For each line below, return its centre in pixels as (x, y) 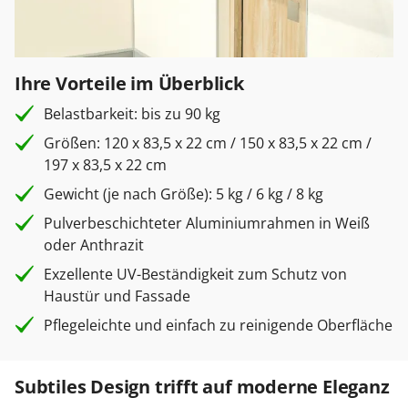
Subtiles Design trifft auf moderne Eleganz (202, 387)
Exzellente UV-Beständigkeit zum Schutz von (195, 275)
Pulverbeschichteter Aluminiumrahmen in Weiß (207, 224)
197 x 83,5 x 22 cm (105, 165)
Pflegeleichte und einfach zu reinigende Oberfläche (218, 326)
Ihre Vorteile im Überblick (129, 84)
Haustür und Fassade (117, 296)
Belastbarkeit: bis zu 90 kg (132, 114)
